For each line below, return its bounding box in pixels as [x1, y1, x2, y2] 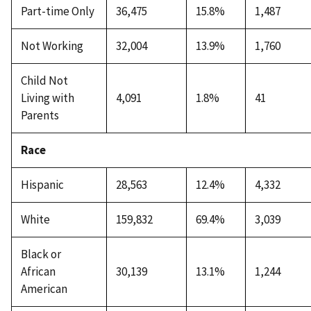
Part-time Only [20, 3, 94, 19]
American [20, 281, 67, 297]
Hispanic [20, 177, 64, 193]
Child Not [20, 73, 68, 89]
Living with [20, 90, 74, 106]
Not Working [20, 38, 83, 54]
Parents [20, 108, 59, 124]
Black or [20, 246, 61, 262]
